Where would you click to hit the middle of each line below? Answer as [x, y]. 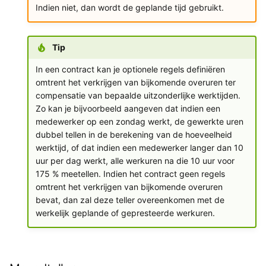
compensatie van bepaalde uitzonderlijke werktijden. [138, 95]
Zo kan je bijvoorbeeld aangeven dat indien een [128, 108]
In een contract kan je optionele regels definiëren [130, 69]
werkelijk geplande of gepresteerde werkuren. [125, 213]
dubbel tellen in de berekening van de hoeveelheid [134, 134]
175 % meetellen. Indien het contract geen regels [130, 174]
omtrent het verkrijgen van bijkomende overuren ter [135, 82]
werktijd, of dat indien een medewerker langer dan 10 [139, 148]
